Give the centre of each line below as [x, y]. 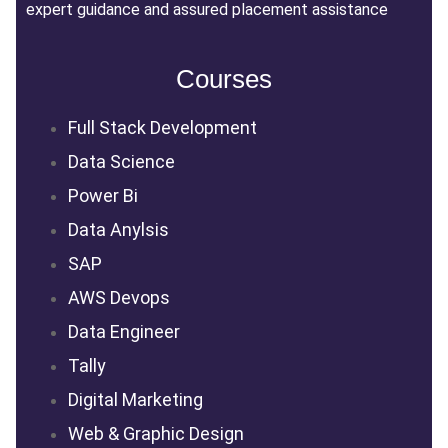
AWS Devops [118, 298]
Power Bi [102, 196]
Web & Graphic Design [155, 434]
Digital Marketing [135, 400]
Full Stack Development [162, 128]
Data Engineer [123, 332]
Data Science [121, 162]
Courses [224, 79]
